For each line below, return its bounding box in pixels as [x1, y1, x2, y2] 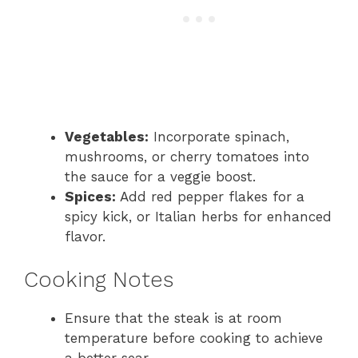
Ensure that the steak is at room [65, 310, 282, 327]
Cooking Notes [24, 267, 173, 293]
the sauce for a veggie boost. [65, 168, 256, 185]
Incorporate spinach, [149, 128, 289, 145]
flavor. [65, 228, 105, 245]
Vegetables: [65, 128, 149, 145]
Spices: [65, 188, 116, 205]
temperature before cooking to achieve [65, 330, 323, 347]
